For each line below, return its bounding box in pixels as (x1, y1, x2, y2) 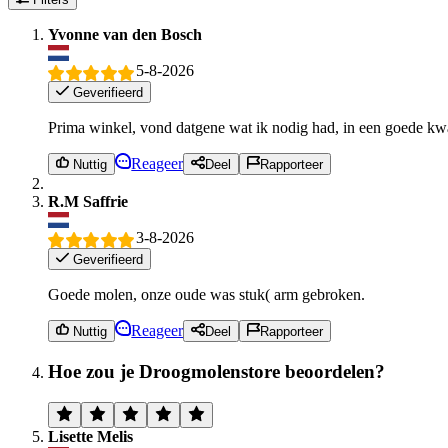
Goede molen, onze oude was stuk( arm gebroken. (48, 285, 365, 303)
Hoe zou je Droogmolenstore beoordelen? (48, 360, 385, 382)
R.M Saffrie (48, 193, 128, 211)
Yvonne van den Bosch (48, 26, 202, 44)
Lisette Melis (48, 427, 133, 445)
